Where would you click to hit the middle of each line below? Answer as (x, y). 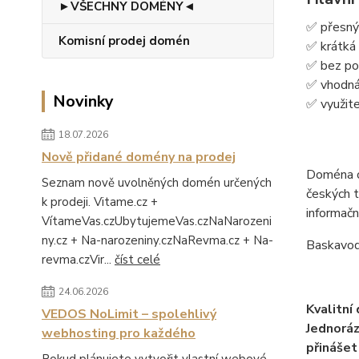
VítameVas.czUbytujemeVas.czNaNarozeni (157, 221)
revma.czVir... (78, 260)
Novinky (83, 101)
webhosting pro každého (119, 333)
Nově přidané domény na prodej (139, 157)
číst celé (137, 260)
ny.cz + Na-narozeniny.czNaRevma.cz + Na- (157, 240)
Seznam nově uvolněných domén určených (157, 183)
